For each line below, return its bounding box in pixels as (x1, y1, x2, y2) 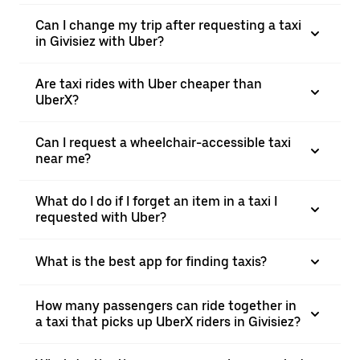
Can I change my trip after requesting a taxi (35, 18, 301, 33)
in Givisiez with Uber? (35, 34, 164, 49)
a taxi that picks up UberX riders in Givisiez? (35, 314, 301, 329)
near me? (35, 151, 91, 166)
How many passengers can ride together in (35, 298, 297, 313)
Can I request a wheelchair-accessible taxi (35, 135, 291, 150)
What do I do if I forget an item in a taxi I (35, 194, 277, 209)
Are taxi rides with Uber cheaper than (35, 76, 262, 92)
